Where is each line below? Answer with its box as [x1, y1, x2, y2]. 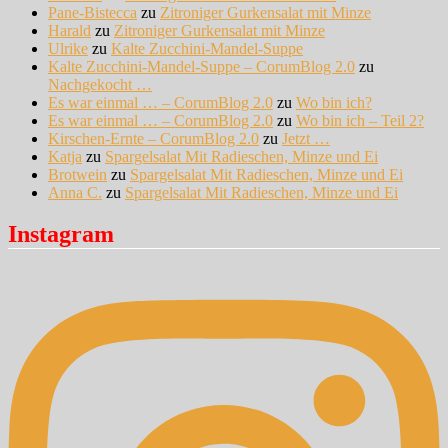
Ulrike [48, 39, 88, 57]
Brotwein [48, 165, 107, 183]
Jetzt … [282, 129, 330, 147]
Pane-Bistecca [48, 3, 137, 21]
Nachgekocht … [48, 75, 152, 93]
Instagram [8, 221, 114, 248]
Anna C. [48, 183, 102, 201]
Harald [48, 21, 91, 39]
